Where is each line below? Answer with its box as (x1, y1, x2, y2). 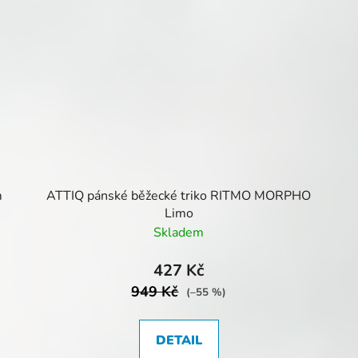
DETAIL (155, 332, 202, 350)
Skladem (153, 224, 205, 242)
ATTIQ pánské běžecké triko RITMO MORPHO (46, 187, 312, 205)
